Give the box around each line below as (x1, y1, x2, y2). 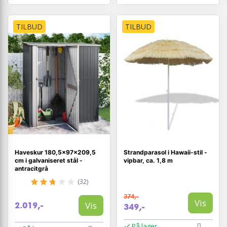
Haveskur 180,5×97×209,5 (14, 148, 96, 157)
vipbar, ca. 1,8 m (123, 157, 173, 165)
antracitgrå (14, 165, 48, 173)
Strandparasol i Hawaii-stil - (123, 148, 207, 157)
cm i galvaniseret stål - (14, 157, 83, 165)
